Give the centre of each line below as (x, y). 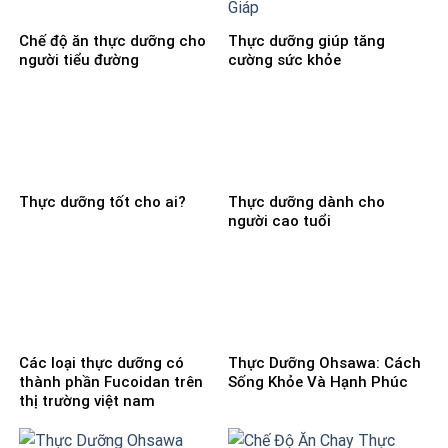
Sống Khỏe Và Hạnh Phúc (318, 382)
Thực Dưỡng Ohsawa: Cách (324, 363)
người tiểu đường (79, 60)
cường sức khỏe (284, 60)
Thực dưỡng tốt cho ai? (102, 202)
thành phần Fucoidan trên (111, 382)
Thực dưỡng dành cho (306, 202)
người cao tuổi (279, 221)
